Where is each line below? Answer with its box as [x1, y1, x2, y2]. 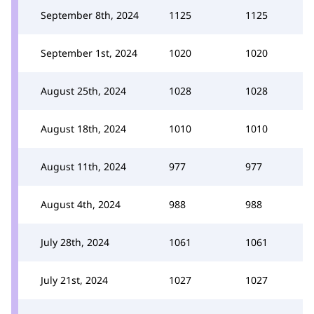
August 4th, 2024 [41, 197, 121, 211]
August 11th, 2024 [41, 159, 126, 173]
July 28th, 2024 [41, 235, 109, 249]
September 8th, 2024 [41, 8, 139, 22]
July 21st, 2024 [41, 273, 108, 287]
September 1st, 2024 [41, 46, 137, 60]
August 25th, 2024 [41, 83, 126, 97]
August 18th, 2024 [41, 121, 126, 135]
